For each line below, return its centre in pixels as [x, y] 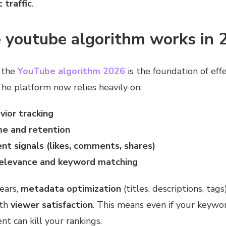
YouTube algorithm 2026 [71, 71]
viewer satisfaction [51, 205]
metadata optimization [71, 189]
